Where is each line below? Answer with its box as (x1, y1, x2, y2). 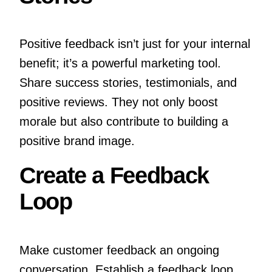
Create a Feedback (19, 163, 209, 189)
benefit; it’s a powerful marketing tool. (19, 56, 221, 70)
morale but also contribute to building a (19, 115, 228, 129)
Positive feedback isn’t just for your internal (19, 37, 250, 51)
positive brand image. (19, 134, 135, 148)
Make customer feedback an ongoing (19, 243, 219, 257)
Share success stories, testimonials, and (19, 76, 237, 90)
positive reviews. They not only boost (19, 95, 218, 109)
